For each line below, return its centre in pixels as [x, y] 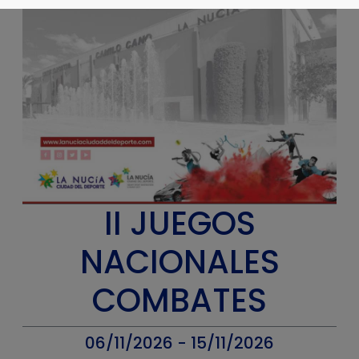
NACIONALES [179, 262]
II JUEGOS [179, 223]
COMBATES [179, 300]
